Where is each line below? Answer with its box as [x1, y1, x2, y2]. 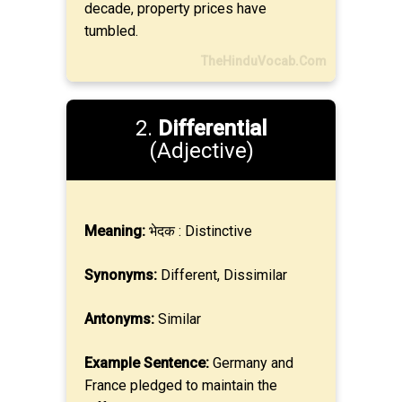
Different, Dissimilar [157, 267, 287, 284]
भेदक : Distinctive [145, 223, 252, 240]
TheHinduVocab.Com [201, 54, 327, 68]
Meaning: [84, 223, 145, 240]
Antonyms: [84, 310, 154, 328]
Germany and [209, 354, 293, 371]
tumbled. [84, 22, 138, 39]
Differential [158, 116, 267, 141]
